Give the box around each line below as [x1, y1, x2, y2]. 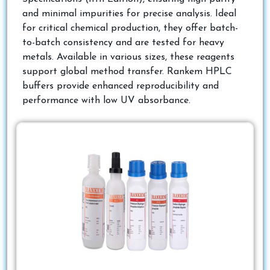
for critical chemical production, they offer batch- [22, 23, 238, 33]
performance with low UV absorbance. [22, 95, 190, 105]
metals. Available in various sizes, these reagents [22, 52, 234, 62]
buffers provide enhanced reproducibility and [22, 81, 219, 91]
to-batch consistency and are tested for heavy [22, 37, 224, 48]
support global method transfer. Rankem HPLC [22, 66, 232, 77]
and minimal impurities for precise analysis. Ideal [22, 8, 236, 19]
